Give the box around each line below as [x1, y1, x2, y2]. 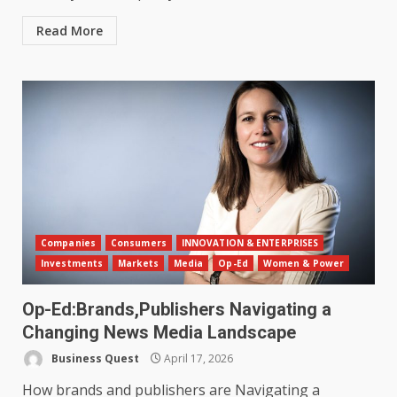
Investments [41, 257, 104, 270]
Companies [41, 237, 96, 250]
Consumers [110, 237, 167, 250]
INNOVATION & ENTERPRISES [181, 237, 319, 250]
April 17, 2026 [161, 350, 233, 366]
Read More [36, 22, 103, 40]
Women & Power [262, 257, 345, 270]
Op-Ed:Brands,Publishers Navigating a [22, 299, 331, 321]
